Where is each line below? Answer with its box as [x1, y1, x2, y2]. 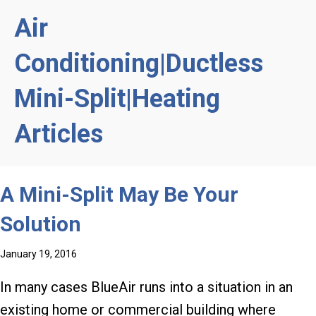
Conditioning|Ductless [14, 49, 263, 79]
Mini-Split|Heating [14, 84, 220, 114]
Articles [14, 119, 103, 150]
